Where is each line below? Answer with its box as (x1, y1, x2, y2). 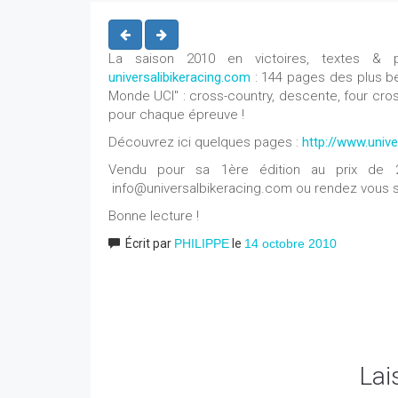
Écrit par (125, 236, 174, 251)
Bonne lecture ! (108, 208, 199, 224)
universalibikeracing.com (108, 69, 255, 85)
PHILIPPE (174, 236, 229, 251)
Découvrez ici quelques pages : (108, 134, 302, 150)
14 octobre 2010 (244, 236, 337, 251)
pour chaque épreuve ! (108, 107, 244, 123)
